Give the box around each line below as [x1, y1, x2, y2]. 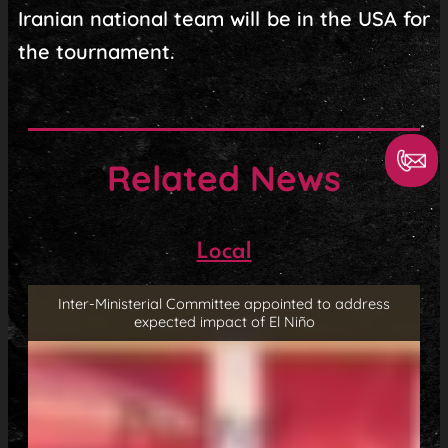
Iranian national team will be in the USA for [17, 6, 431, 32]
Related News [107, 156, 341, 201]
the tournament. [17, 39, 175, 65]
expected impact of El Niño [133, 312, 315, 332]
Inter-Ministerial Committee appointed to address [58, 294, 390, 314]
